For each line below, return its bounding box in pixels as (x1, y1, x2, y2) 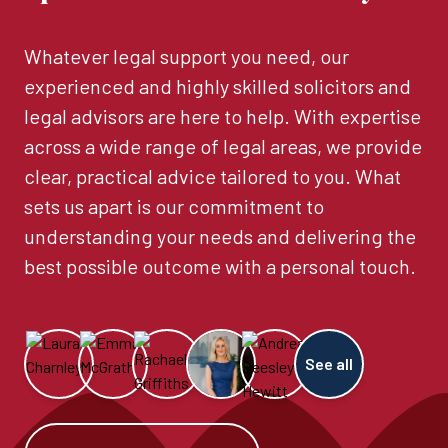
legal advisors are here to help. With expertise (24, 104, 421, 129)
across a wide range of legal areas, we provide (24, 134, 422, 159)
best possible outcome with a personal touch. (24, 254, 416, 279)
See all (305, 354, 353, 374)
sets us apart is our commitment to (24, 194, 324, 219)
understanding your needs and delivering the (24, 224, 416, 249)
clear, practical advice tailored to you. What (24, 164, 401, 189)
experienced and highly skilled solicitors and (24, 74, 411, 99)
